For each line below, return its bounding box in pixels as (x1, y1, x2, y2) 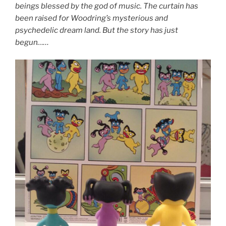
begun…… (15, 37, 49, 47)
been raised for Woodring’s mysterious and (15, 13, 168, 23)
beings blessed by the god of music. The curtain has (15, 1, 198, 11)
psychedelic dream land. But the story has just (15, 25, 178, 35)
